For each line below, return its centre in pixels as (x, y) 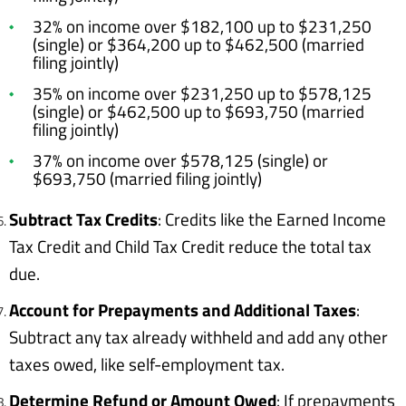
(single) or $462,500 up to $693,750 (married (198, 111)
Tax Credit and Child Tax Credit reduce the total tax (190, 246)
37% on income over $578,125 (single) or (180, 160)
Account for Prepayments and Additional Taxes (183, 310)
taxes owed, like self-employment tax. (147, 364)
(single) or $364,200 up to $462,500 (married (198, 44)
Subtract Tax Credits (83, 219)
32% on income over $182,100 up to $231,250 (202, 26)
